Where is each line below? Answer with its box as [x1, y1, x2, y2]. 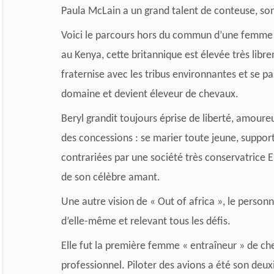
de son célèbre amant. [61, 171, 160, 183]
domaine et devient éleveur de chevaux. [61, 88, 239, 100]
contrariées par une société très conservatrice [61, 152, 268, 164]
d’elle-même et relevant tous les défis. [61, 215, 231, 228]
